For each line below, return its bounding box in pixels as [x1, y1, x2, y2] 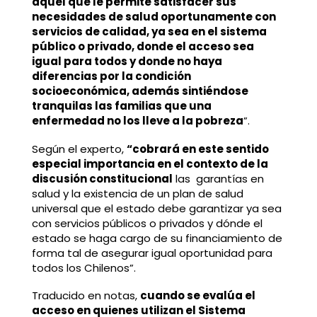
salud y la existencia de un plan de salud [31, 185, 243, 201]
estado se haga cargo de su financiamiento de [31, 230, 282, 246]
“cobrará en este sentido [126, 141, 269, 156]
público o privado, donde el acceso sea [31, 38, 254, 54]
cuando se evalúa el [139, 288, 255, 304]
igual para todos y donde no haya [31, 53, 222, 69]
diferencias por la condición [31, 68, 191, 83]
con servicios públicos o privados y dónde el [31, 215, 263, 231]
